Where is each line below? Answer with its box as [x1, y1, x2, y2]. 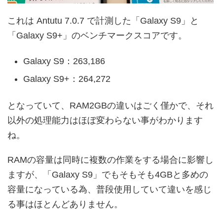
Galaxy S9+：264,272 [23, 74, 110, 84]
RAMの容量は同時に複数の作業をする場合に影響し [7, 154, 214, 165]
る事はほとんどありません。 [7, 199, 123, 209]
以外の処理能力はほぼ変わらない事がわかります [7, 115, 203, 125]
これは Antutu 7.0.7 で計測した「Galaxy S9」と [7, 15, 199, 26]
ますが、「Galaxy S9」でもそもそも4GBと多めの [7, 169, 208, 180]
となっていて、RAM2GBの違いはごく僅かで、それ [7, 100, 214, 110]
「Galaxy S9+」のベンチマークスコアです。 [7, 30, 187, 40]
